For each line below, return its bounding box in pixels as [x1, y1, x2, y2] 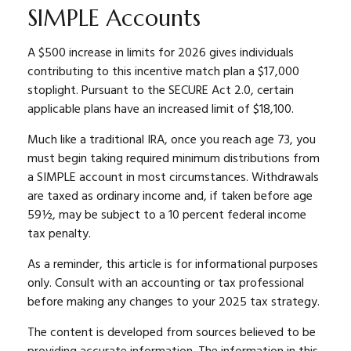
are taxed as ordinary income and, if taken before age [27, 186, 313, 207]
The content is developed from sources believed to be [27, 323, 316, 343]
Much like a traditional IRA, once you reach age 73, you [27, 130, 316, 150]
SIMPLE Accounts [27, 4, 201, 32]
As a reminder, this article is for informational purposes [27, 255, 318, 275]
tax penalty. [27, 224, 91, 244]
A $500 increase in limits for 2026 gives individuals [27, 43, 294, 63]
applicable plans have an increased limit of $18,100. [27, 100, 294, 120]
